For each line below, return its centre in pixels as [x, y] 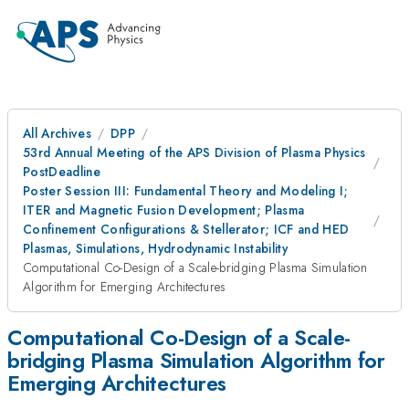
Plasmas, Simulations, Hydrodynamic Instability [156, 248]
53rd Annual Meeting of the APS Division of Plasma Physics [194, 152]
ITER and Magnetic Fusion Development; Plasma [164, 210]
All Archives [57, 133]
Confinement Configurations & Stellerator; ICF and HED [186, 229]
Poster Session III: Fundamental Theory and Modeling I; [186, 191]
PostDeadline [62, 172]
